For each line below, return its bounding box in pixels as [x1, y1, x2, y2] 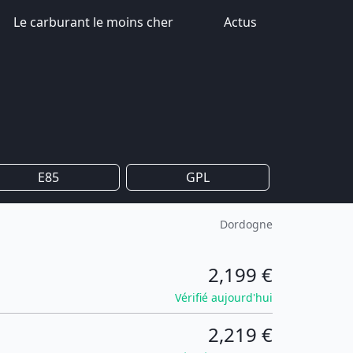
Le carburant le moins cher [13, 13, 173, 31]
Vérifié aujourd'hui [175, 290, 273, 305]
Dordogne [220, 217, 273, 232]
